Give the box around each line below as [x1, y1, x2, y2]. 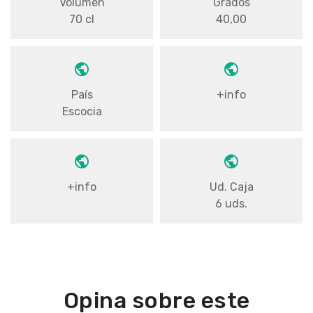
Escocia [61, 104, 102, 118]
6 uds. [215, 196, 247, 210]
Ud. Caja [209, 180, 254, 194]
